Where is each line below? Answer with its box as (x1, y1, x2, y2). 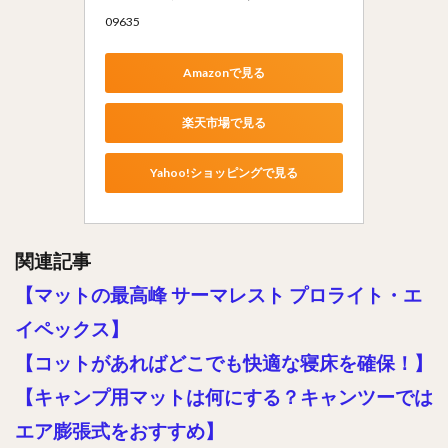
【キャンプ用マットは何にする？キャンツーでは (15, 385, 433, 408)
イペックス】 (15, 317, 129, 340)
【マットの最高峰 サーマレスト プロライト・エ (15, 283, 422, 306)
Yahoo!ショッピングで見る (150, 165, 298, 181)
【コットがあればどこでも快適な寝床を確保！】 (15, 351, 433, 374)
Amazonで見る (183, 65, 265, 81)
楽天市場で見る (182, 115, 266, 131)
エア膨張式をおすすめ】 (15, 419, 224, 442)
